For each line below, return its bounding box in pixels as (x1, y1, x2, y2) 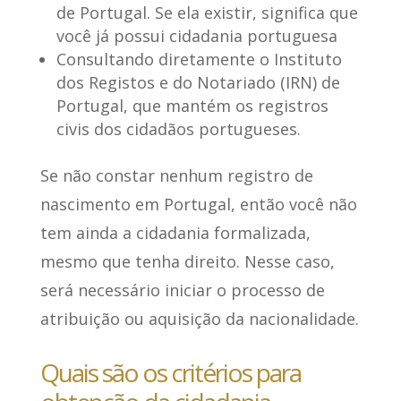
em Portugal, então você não (130, 193, 357, 216)
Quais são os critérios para (39, 355, 301, 390)
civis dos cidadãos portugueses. (55, 118, 301, 141)
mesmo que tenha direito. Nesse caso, (39, 251, 335, 273)
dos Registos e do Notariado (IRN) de (55, 72, 340, 94)
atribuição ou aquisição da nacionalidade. (39, 308, 359, 330)
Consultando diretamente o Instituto (55, 48, 342, 71)
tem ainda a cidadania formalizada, (39, 222, 311, 244)
